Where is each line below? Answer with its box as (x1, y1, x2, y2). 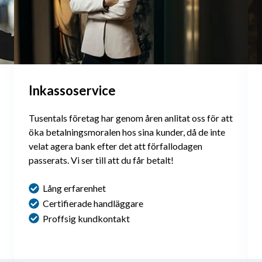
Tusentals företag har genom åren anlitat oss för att (29, 112, 233, 123)
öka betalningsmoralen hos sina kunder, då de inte (29, 126, 225, 137)
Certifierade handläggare (43, 197, 143, 209)
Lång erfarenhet (43, 182, 106, 194)
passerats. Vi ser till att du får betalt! (29, 154, 175, 166)
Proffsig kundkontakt (43, 212, 130, 224)
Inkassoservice (29, 82, 116, 98)
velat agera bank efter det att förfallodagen (29, 140, 202, 151)
